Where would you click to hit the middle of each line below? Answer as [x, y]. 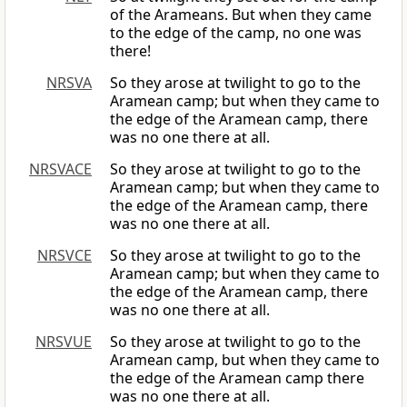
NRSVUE [64, 342]
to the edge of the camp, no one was [236, 33]
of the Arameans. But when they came [241, 15]
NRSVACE [60, 169]
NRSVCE [65, 256]
